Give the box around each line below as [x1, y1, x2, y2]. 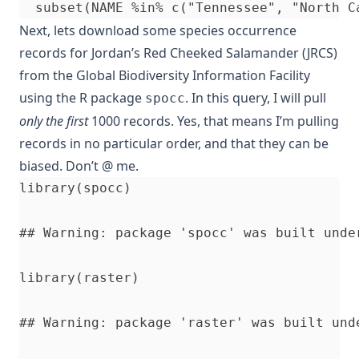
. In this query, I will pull [185, 88, 326, 107]
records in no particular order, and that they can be [19, 134, 329, 152]
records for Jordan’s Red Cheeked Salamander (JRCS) [19, 43, 337, 62]
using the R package [19, 88, 145, 107]
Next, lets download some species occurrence [19, 21, 296, 39]
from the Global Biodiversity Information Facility [19, 66, 310, 84]
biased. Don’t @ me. [19, 156, 139, 175]
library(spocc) [19, 179, 131, 196]
